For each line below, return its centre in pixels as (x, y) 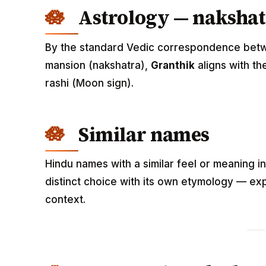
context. (65, 200)
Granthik (173, 65)
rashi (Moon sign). (89, 83)
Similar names (144, 134)
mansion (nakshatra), (98, 65)
